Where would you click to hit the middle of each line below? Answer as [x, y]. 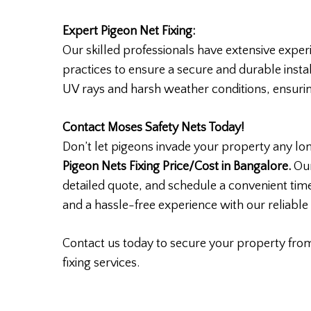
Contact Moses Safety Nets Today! [154, 128]
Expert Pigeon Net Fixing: [129, 32]
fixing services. [101, 263]
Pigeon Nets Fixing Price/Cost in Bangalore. [177, 167]
